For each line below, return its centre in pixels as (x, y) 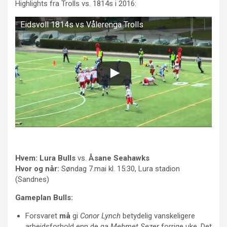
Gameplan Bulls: (44, 198)
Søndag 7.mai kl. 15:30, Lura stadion (120, 169)
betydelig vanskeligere (158, 216)
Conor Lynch (100, 216)
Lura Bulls (58, 158)
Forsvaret (42, 216)
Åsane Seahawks (119, 158)
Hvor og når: (37, 169)
